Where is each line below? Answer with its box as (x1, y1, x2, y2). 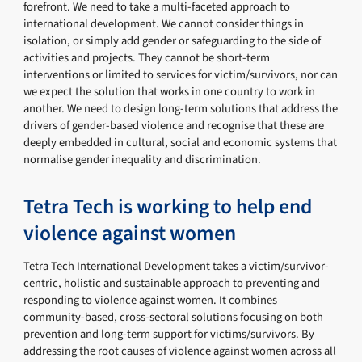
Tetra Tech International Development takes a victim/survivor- (23, 257, 330, 275)
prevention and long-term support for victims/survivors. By (23, 325, 315, 343)
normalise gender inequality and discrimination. (23, 151, 262, 169)
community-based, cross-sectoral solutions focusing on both (23, 308, 324, 326)
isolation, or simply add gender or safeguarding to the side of (23, 32, 322, 50)
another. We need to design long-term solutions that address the (23, 100, 339, 118)
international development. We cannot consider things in (23, 15, 305, 33)
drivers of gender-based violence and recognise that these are (23, 117, 325, 135)
